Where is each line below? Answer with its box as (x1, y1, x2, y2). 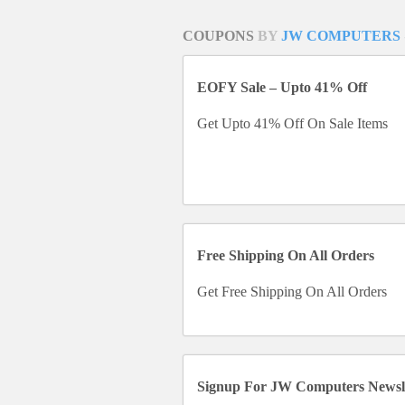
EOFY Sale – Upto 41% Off (197, 79, 367, 95)
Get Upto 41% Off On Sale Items (197, 115, 388, 131)
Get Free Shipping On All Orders (197, 283, 387, 299)
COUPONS (183, 28, 258, 43)
